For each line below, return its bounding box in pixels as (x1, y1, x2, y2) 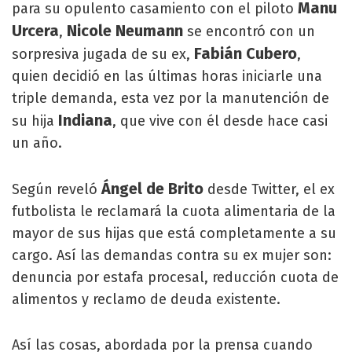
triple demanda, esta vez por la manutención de (12, 90, 329, 107)
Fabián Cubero (190, 44, 297, 63)
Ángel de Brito (101, 179, 203, 198)
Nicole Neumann (67, 21, 183, 40)
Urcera (12, 21, 59, 40)
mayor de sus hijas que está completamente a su (12, 225, 336, 242)
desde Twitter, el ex (203, 181, 335, 198)
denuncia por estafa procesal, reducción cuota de (12, 269, 339, 286)
